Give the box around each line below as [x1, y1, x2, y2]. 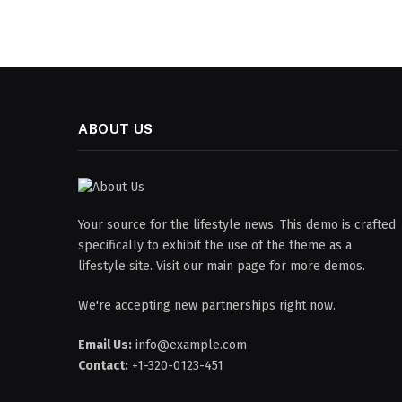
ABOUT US [78, 120, 153, 136]
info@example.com [132, 336, 247, 353]
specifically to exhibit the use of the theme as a [78, 237, 352, 253]
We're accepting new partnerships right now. [78, 297, 336, 313]
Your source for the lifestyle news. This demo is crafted [78, 216, 396, 232]
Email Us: [78, 336, 132, 353]
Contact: [78, 357, 128, 373]
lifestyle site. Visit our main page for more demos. [78, 258, 365, 274]
